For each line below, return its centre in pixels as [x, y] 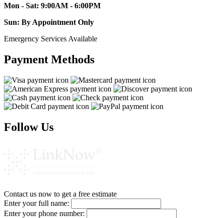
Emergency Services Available [51, 38]
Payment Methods [49, 59]
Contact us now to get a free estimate [60, 194]
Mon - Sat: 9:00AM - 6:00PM [52, 5]
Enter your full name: [36, 203]
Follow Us [29, 127]
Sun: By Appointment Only [49, 22]
